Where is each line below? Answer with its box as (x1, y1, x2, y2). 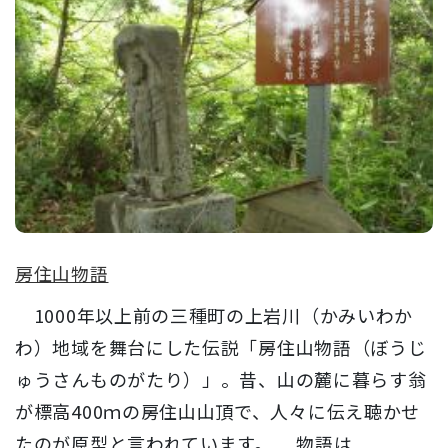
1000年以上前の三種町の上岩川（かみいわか (15, 301, 414, 328)
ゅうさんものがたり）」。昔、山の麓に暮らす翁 (15, 365, 427, 392)
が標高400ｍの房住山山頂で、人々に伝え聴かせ (15, 397, 421, 424)
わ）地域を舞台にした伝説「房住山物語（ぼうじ (15, 333, 427, 360)
